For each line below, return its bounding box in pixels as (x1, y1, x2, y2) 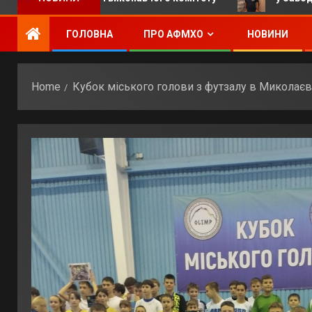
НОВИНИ (247, 29, 288, 40)
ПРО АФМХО (143, 29, 203, 40)
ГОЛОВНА (66, 29, 113, 40)
